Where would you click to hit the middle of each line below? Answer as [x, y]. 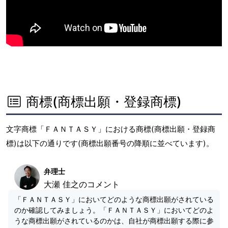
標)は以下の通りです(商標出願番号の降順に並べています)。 [110, 143]
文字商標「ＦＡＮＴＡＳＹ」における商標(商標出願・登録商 [111, 129]
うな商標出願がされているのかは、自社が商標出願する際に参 [114, 221]
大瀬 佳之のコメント [82, 184]
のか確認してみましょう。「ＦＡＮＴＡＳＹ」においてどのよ [114, 210]
